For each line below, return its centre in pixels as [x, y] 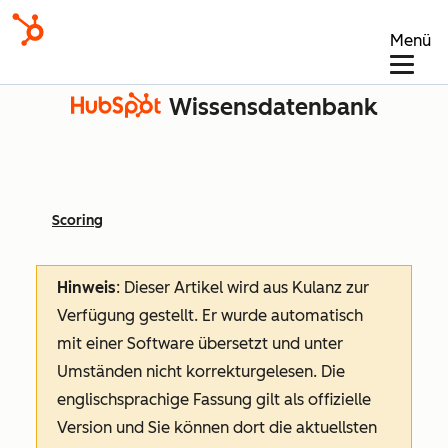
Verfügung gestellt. [129, 315]
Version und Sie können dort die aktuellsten [217, 427]
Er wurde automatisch [282, 315]
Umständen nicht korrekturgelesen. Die [201, 371]
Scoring [77, 220]
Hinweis [86, 287]
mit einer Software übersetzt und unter [200, 343]
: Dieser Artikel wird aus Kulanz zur [242, 287]
